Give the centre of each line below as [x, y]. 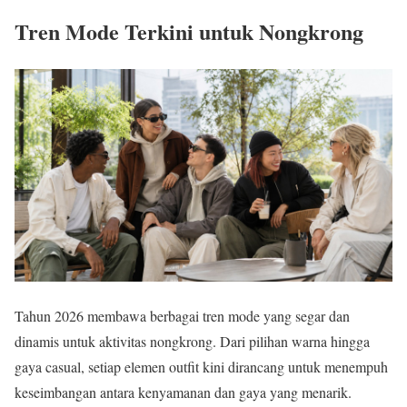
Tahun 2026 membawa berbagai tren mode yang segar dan [182, 315]
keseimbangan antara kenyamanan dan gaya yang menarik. [183, 392]
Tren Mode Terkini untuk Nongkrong [189, 31]
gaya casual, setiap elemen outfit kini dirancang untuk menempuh [201, 366]
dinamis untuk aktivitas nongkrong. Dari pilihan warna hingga [192, 341]
